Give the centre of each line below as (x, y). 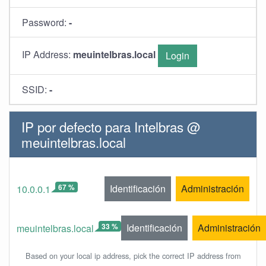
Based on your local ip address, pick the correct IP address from (133, 256)
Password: (45, 22)
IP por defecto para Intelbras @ (111, 126)
